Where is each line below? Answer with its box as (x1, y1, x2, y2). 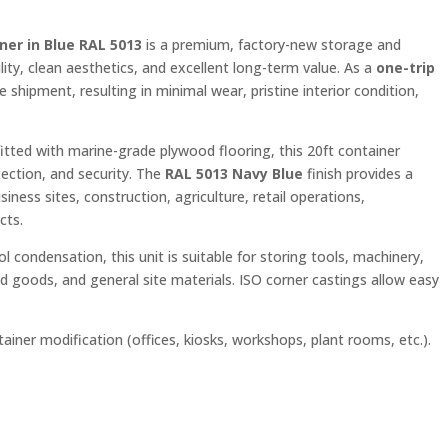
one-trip (376, 58, 436, 77)
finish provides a (303, 164, 414, 183)
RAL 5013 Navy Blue (165, 164, 304, 183)
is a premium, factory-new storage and (142, 35, 402, 54)
